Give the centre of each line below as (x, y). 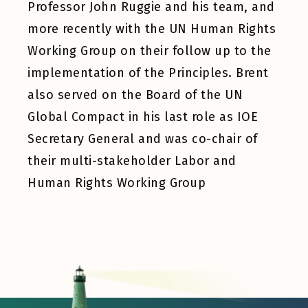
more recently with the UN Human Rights (152, 29)
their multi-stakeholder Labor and (132, 161)
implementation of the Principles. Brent (148, 73)
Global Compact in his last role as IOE (143, 117)
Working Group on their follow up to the (150, 51)
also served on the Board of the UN (135, 95)
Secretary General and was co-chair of (143, 139)
